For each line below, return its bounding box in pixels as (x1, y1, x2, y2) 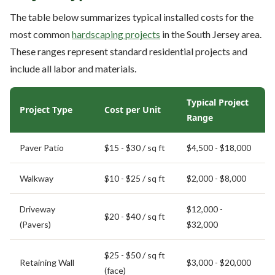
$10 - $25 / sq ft (104, 172, 165, 184)
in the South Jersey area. (160, 28, 261, 40)
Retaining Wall (20, 257, 74, 268)
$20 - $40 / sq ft (104, 211, 165, 222)
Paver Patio (20, 142, 64, 153)
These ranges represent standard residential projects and (10, 45, 247, 57)
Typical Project (187, 96, 249, 108)
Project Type (20, 103, 72, 115)
